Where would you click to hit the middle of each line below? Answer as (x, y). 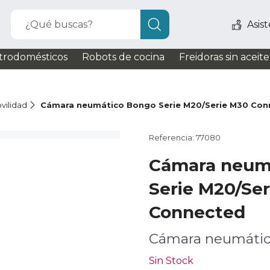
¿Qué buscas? (59, 24)
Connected (197, 212)
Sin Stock (171, 261)
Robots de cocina (123, 57)
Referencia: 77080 (185, 137)
